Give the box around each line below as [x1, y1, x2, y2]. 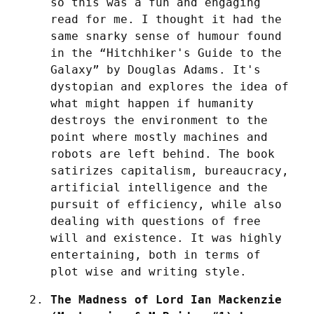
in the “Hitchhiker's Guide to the [50, 46, 282, 60]
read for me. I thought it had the [50, 13, 282, 27]
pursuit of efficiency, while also [50, 198, 282, 212]
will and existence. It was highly [50, 231, 282, 245]
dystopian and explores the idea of [50, 80, 289, 94]
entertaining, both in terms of [50, 248, 261, 262]
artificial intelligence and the [50, 181, 268, 195]
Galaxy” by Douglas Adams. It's [50, 63, 261, 77]
